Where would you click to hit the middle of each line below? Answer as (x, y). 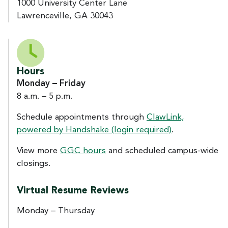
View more (38, 151)
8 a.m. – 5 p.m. (45, 96)
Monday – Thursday (56, 211)
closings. (34, 163)
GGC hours (83, 151)
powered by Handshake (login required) (94, 130)
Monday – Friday (51, 83)
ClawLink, (165, 117)
